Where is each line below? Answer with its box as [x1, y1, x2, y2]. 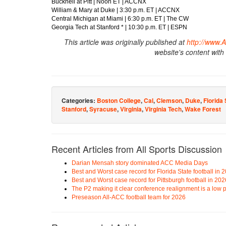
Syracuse [89, 104, 117, 114]
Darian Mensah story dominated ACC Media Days [72, 159, 208, 166]
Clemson [156, 95, 182, 105]
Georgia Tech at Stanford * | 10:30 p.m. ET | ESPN [51, 23, 187, 31]
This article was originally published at [64, 36, 187, 47]
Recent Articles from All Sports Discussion [51, 142, 222, 155]
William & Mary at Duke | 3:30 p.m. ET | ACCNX [51, 6, 180, 14]
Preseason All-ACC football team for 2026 [72, 193, 186, 201]
